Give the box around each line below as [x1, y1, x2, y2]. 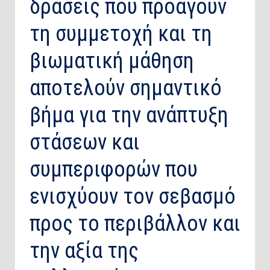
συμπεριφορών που [30, 157, 198, 183]
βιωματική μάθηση [30, 48, 194, 74]
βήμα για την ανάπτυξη [30, 102, 228, 128]
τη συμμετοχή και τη [30, 21, 212, 47]
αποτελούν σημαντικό [30, 75, 222, 101]
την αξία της [30, 238, 139, 264]
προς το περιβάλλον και [30, 211, 240, 237]
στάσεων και [30, 130, 140, 155]
